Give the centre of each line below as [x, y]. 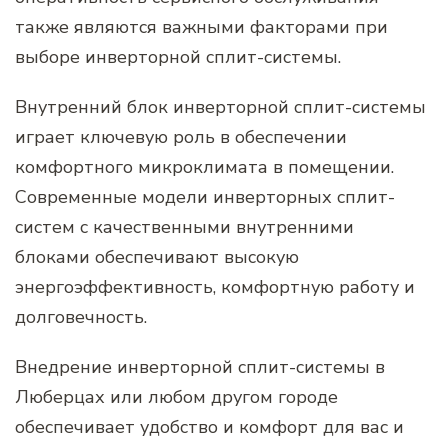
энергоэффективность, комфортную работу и [215, 286]
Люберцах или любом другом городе [176, 396]
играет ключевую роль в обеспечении [181, 136]
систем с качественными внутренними [184, 226]
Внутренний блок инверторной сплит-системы [220, 106]
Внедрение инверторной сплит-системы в [200, 366]
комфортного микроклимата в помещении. [204, 166]
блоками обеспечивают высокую [157, 256]
